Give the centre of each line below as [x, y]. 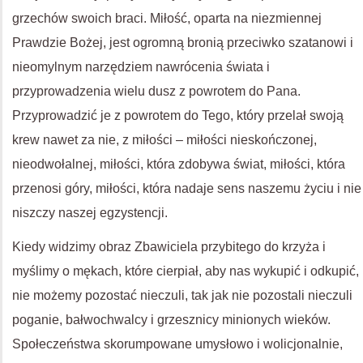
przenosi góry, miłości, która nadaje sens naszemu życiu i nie [187, 188]
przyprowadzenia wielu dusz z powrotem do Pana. [156, 91]
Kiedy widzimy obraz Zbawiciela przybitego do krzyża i [169, 247]
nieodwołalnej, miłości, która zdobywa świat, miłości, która [179, 164]
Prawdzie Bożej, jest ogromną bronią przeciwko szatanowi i [183, 43]
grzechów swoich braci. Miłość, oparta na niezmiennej [167, 18]
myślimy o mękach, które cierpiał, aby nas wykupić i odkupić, [186, 271]
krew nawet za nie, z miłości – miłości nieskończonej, [164, 140]
